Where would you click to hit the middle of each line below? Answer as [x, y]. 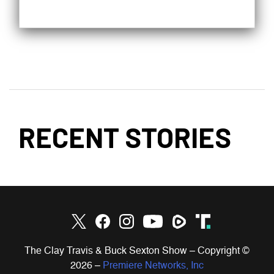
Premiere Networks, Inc [153, 266]
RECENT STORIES [125, 137]
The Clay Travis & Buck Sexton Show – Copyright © [137, 252]
